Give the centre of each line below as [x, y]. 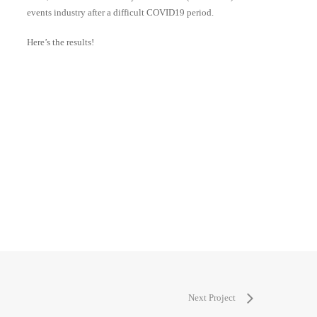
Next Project [212, 298]
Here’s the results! [60, 42]
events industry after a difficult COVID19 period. [120, 12]
